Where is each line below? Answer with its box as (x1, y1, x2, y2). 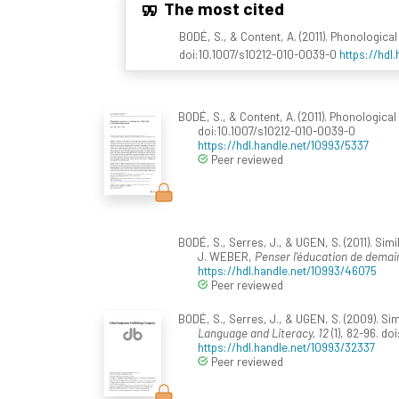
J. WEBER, (198, 248, 255, 265)
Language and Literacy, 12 (198, 325, 329, 341)
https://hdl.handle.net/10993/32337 (198, 339, 375, 355)
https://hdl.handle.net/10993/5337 (198, 137, 369, 153)
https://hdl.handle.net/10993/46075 (198, 263, 377, 279)
